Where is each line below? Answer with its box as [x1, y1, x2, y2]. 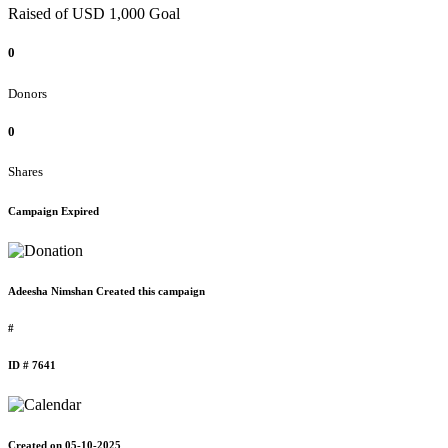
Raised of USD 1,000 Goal [8, 5, 180, 23]
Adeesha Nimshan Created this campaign [8, 284, 205, 297]
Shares [8, 163, 43, 179]
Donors [8, 85, 47, 101]
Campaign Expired [8, 204, 99, 217]
